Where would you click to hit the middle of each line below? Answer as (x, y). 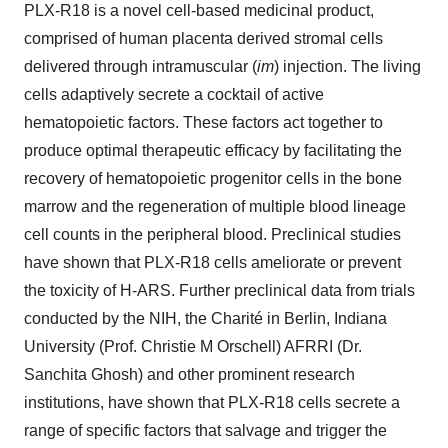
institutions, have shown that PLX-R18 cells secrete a (212, 402)
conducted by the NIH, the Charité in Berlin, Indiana (205, 318)
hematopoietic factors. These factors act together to (203, 122)
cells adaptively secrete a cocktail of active (174, 94)
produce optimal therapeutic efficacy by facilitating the (213, 150)
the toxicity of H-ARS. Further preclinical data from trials (219, 290)
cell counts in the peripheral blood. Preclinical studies (212, 234)
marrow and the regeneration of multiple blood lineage (215, 206)
